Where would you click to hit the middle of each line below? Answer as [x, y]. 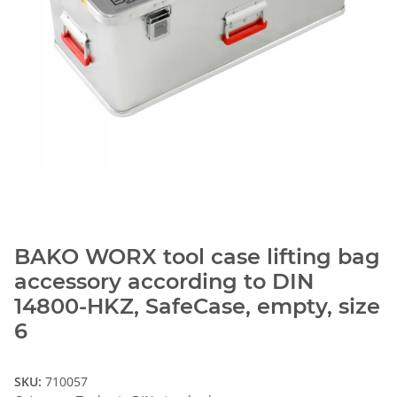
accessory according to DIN [164, 282]
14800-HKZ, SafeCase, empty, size [197, 307]
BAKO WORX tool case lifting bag [197, 257]
